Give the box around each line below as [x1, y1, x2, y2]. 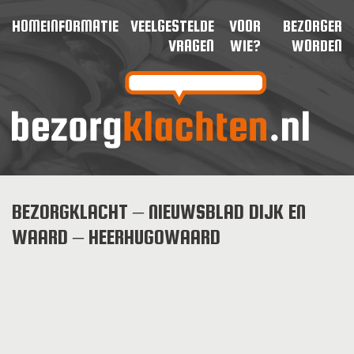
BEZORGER [283, 17, 342, 35]
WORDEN [292, 36, 342, 55]
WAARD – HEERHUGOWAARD [12, 225, 220, 249]
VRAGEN [168, 36, 214, 55]
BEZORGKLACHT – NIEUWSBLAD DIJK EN [12, 200, 306, 224]
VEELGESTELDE [130, 17, 214, 35]
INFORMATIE [47, 17, 119, 35]
